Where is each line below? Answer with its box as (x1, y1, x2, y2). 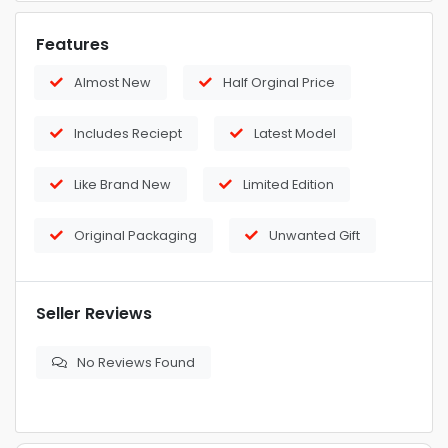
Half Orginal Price (223, 74, 335, 91)
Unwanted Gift (269, 227, 360, 244)
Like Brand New (74, 176, 171, 193)
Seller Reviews (36, 302, 152, 325)
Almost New (74, 74, 151, 91)
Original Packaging (74, 227, 197, 244)
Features (36, 33, 109, 56)
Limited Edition (243, 176, 334, 193)
